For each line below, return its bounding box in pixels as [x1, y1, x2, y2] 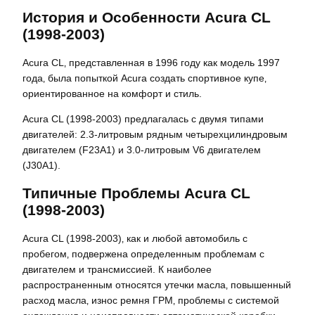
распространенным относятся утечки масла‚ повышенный [22, 278, 291, 290]
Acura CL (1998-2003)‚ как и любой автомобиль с [22, 232, 247, 244]
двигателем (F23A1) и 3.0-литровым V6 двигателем [22, 143, 261, 155]
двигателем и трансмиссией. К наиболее [22, 263, 212, 275]
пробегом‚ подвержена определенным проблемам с [22, 247, 264, 259]
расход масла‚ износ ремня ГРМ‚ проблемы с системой [22, 294, 279, 306]
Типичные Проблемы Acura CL [22, 184, 250, 201]
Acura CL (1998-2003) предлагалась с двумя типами [22, 112, 264, 124]
